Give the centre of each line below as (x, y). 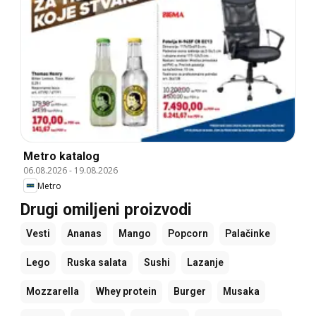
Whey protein (126, 292)
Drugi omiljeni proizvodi (106, 210)
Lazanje (205, 263)
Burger (190, 292)
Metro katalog (61, 157)
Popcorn (188, 234)
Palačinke (248, 234)
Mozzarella (53, 292)
